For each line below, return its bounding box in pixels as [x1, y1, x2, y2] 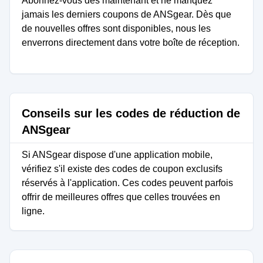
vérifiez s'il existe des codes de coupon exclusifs [22, 164, 222, 174]
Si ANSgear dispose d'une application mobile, [22, 150, 213, 160]
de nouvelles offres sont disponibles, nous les [22, 23, 211, 33]
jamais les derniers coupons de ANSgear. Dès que [22, 9, 231, 19]
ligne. [22, 206, 45, 216]
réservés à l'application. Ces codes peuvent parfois [22, 178, 233, 188]
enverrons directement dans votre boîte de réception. [22, 38, 240, 48]
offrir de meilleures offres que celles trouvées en [22, 192, 220, 202]
